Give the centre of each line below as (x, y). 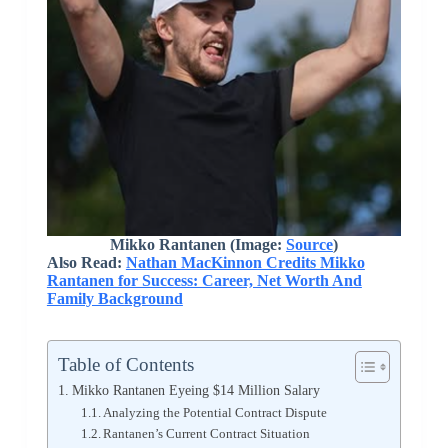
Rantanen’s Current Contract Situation (207, 433)
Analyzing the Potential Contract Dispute (215, 412)
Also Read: (86, 262)
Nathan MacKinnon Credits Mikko (245, 262)
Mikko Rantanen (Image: (197, 244)
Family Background (114, 298)
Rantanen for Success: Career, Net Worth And (204, 280)
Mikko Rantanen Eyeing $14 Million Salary (195, 389)
